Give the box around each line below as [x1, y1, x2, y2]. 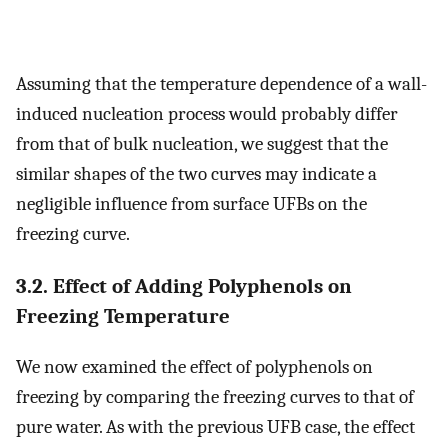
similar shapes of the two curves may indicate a [16, 163, 377, 186]
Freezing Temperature [16, 303, 230, 328]
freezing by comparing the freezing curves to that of [16, 385, 414, 408]
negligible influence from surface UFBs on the [16, 193, 367, 216]
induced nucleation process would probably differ [16, 103, 398, 126]
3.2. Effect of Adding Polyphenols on [16, 273, 352, 298]
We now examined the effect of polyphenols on [16, 355, 373, 378]
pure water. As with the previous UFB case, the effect [16, 415, 415, 438]
